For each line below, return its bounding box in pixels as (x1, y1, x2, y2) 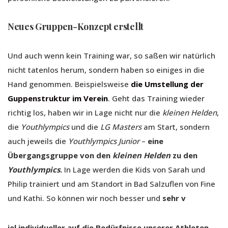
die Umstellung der (131, 79, 204, 90)
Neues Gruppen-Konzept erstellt (8, 20, 144, 33)
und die (69, 122, 100, 132)
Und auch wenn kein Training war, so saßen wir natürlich (8, 50, 215, 61)
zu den (170, 150, 197, 161)
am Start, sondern (141, 122, 210, 132)
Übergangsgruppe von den (8, 150, 112, 161)
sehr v (160, 193, 186, 204)
